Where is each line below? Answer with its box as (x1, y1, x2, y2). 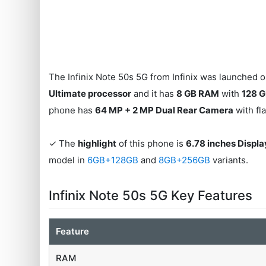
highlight (78, 137, 117, 149)
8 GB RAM (176, 87, 220, 99)
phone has (49, 104, 96, 116)
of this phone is (116, 137, 186, 149)
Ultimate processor (49, 87, 132, 99)
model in (49, 154, 88, 166)
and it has (131, 87, 177, 99)
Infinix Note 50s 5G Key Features (49, 187, 253, 203)
